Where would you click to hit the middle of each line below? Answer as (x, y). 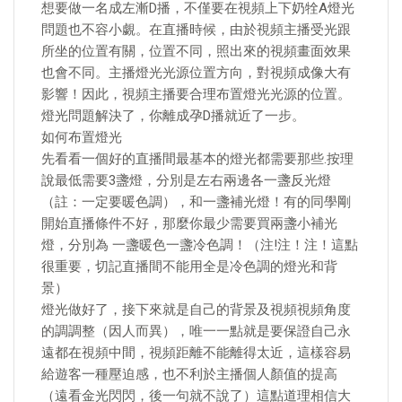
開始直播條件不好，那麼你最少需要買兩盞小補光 (189, 223)
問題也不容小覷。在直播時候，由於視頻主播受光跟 (196, 30)
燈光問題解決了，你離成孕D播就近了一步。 (173, 116)
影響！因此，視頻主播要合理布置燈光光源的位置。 (196, 94)
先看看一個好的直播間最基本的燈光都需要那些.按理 (197, 159)
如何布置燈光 (82, 137)
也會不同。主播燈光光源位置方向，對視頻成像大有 (196, 73)
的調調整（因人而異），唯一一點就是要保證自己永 (196, 331)
